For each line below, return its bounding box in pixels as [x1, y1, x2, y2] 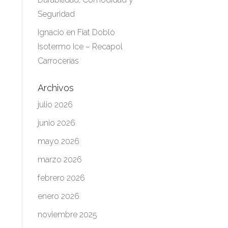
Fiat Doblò [77, 27, 115, 37]
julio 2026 [37, 100, 73, 109]
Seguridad [37, 9, 75, 19]
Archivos [37, 82, 74, 93]
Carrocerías [37, 56, 79, 66]
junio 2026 [37, 118, 75, 128]
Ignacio [37, 27, 64, 37]
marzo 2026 [37, 155, 82, 164]
